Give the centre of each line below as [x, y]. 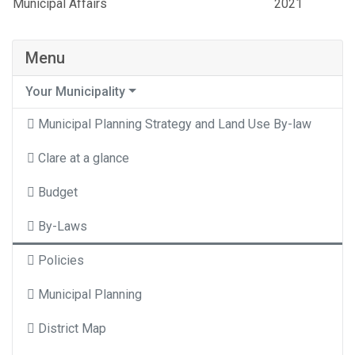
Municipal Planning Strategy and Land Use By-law [175, 124]
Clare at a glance [84, 158]
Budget [58, 193]
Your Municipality [75, 92]
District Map [72, 329]
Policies [61, 261]
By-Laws [63, 227]
